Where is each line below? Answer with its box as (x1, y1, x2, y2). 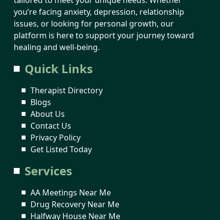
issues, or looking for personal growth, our (14, 18, 174, 29)
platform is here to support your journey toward (14, 29, 194, 41)
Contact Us (30, 120, 71, 131)
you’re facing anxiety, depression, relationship (14, 6, 184, 17)
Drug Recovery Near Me (30, 198, 119, 210)
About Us (30, 108, 65, 119)
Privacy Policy (30, 132, 81, 143)
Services (25, 162, 72, 179)
